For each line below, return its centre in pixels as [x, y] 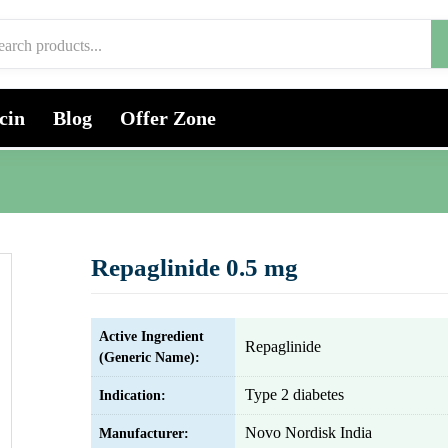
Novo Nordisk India [308, 432]
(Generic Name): [149, 357]
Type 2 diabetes [294, 394]
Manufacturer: [144, 433]
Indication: [132, 395]
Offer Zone [168, 118]
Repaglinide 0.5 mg [194, 267]
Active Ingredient [151, 336]
